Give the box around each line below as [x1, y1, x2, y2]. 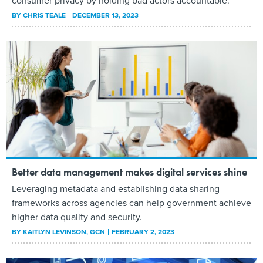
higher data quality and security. [12, 210, 142, 224]
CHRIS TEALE [23, 10, 66, 21]
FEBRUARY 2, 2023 [112, 227, 174, 238]
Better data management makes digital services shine [12, 165, 247, 179]
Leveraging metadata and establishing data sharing [12, 182, 220, 196]
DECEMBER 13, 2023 [72, 10, 139, 21]
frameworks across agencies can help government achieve [12, 196, 251, 210]
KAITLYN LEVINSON [23, 227, 86, 238]
